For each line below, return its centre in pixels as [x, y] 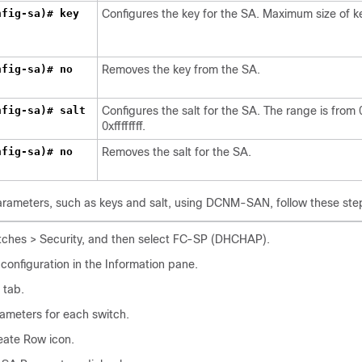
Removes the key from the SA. [181, 69]
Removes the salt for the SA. [177, 152]
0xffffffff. [124, 126]
